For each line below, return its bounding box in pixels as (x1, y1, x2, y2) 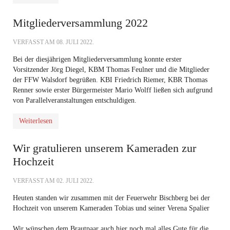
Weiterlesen (19, 117, 52, 125)
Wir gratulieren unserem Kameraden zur (13, 142, 196, 155)
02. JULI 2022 (56, 177, 92, 184)
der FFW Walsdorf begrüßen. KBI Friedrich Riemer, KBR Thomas (13, 76, 207, 84)
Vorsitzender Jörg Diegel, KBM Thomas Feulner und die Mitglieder (13, 66, 209, 73)
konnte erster (142, 55, 182, 63)
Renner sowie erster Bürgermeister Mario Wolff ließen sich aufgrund (13, 86, 213, 94)
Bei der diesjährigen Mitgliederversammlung (13, 55, 142, 63)
